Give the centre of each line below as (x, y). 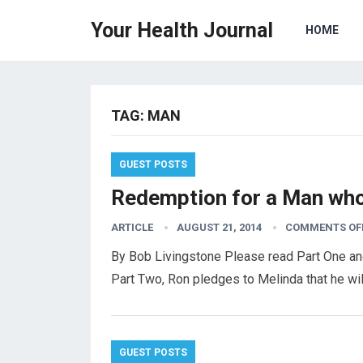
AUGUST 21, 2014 (219, 227)
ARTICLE (132, 227)
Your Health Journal (182, 30)
